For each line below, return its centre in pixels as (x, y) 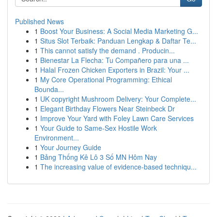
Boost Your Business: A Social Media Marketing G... (119, 31)
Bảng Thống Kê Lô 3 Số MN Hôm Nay (99, 157)
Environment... (57, 138)
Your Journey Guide (71, 147)
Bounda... (49, 89)
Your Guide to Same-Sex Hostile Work (99, 128)
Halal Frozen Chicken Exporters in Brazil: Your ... (115, 70)
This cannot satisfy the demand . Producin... (108, 50)
